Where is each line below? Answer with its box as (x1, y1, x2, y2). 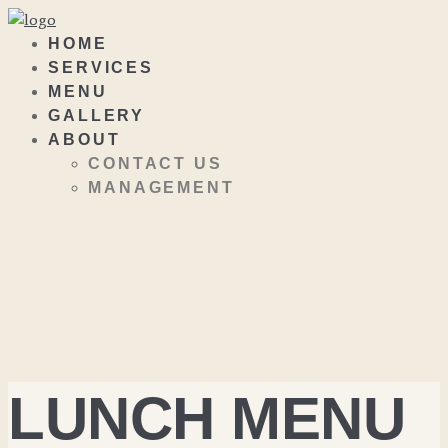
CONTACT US (88, 155, 223, 172)
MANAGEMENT (88, 179, 235, 196)
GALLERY (48, 107, 146, 124)
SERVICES (48, 59, 155, 76)
